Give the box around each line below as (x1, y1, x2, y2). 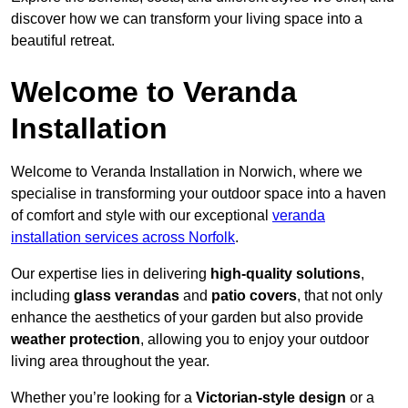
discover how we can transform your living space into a (11, 11, 362, 27)
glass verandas (74, 288, 179, 304)
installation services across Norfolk (11, 229, 235, 246)
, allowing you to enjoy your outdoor (140, 331, 369, 348)
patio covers (211, 288, 297, 304)
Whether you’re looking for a (11, 390, 196, 406)
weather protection (11, 331, 140, 348)
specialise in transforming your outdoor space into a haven (11, 186, 386, 202)
